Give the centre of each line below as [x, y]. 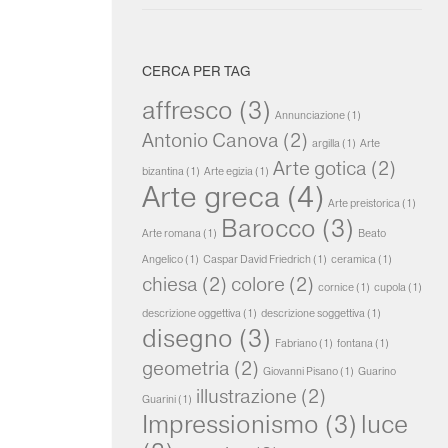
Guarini [159, 400]
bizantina [163, 172]
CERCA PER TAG [196, 72]
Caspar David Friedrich [257, 260]
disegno [187, 338]
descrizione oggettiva [191, 314]
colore [258, 284]
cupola [390, 288]
